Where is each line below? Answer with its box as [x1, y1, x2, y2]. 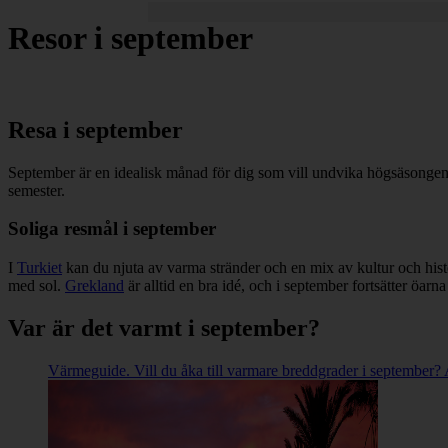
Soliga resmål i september [8, 218, 216, 240]
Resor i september [8, 20, 253, 57]
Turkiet [17, 259, 62, 277]
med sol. [8, 277, 65, 295]
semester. [8, 181, 65, 199]
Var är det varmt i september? [8, 315, 320, 342]
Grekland [65, 277, 124, 295]
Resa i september [8, 116, 183, 143]
